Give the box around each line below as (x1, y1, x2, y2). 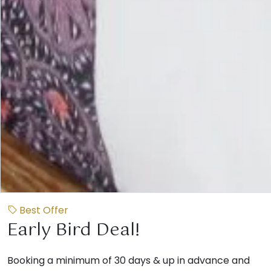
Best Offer (17, 203, 68, 217)
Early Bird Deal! (7, 215, 140, 245)
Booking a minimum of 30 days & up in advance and (7, 253, 250, 267)
